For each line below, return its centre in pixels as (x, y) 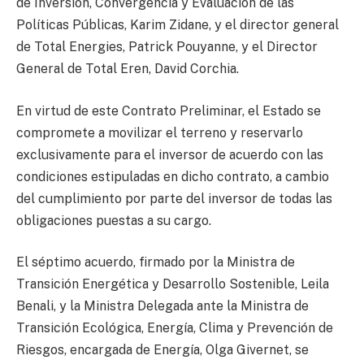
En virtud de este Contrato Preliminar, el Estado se (169, 110)
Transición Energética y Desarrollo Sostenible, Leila (173, 284)
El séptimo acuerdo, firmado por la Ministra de (156, 262)
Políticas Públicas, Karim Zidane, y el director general (178, 25)
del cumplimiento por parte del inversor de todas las (174, 198)
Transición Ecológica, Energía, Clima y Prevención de (175, 328)
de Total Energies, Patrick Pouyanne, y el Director (167, 47)
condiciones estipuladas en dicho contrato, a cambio (173, 176)
